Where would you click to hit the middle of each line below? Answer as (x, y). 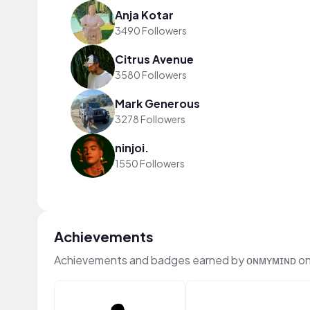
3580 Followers (151, 75)
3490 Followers (151, 31)
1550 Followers (150, 164)
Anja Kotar (144, 15)
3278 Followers (150, 119)
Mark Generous (157, 104)
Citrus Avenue (154, 60)
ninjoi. (132, 148)
